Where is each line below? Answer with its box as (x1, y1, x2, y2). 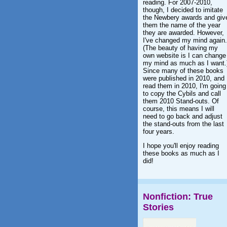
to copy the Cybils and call (143, 90, 221, 97)
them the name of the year (143, 21, 220, 29)
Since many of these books (143, 67, 223, 74)
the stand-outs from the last (143, 120, 224, 128)
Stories (143, 202, 174, 212)
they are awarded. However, (143, 29, 224, 36)
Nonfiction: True (143, 192, 213, 202)
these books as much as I (143, 149, 219, 157)
